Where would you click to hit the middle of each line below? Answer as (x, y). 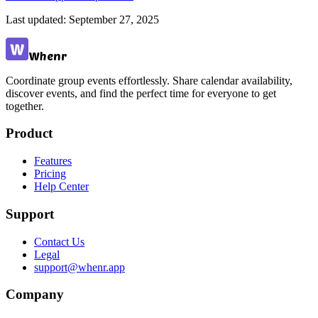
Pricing (50, 174)
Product (29, 133)
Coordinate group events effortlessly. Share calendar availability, (149, 80)
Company (35, 295)
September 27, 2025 (114, 19)
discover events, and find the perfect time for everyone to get (141, 93)
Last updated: (36, 19)
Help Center (61, 187)
